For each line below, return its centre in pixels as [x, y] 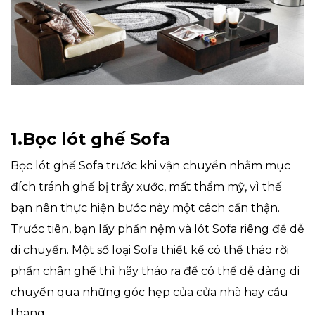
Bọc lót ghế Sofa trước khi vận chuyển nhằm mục [150, 166]
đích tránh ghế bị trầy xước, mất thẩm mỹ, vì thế [146, 187]
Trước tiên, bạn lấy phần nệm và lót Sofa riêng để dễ [157, 229]
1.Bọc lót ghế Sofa [90, 139]
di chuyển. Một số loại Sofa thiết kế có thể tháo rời [150, 250]
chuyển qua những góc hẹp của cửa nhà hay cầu [149, 292]
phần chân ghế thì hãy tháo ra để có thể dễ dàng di [155, 271]
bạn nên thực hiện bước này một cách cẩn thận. [145, 208]
